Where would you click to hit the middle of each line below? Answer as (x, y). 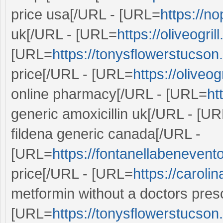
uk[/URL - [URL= (64, 34)
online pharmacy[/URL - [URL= (109, 94)
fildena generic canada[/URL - (106, 134)
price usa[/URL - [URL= (86, 14)
